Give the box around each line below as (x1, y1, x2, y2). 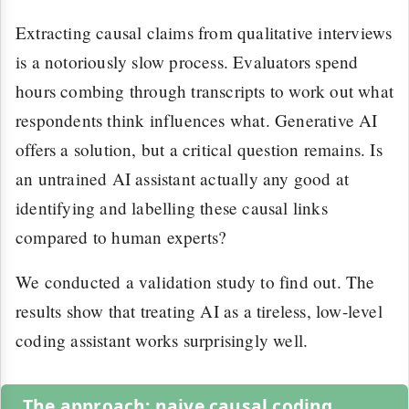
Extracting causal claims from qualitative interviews (16, 20, 393, 44)
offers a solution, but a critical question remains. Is (16, 137, 383, 161)
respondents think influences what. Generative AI (16, 108, 378, 131)
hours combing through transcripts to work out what (16, 79, 394, 102)
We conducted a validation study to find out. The (16, 270, 375, 294)
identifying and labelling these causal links (16, 195, 328, 219)
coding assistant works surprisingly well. (16, 329, 309, 352)
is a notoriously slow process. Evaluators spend (16, 49, 359, 73)
